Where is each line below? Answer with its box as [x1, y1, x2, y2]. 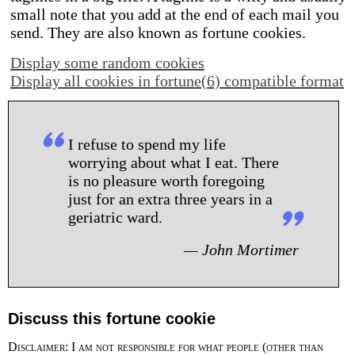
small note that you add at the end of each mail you [10, 6, 339, 23]
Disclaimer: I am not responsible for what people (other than [8, 340, 323, 353]
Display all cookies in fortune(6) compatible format [10, 72, 344, 90]
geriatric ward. [68, 208, 162, 226]
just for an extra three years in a [68, 190, 273, 208]
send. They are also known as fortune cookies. [10, 24, 306, 41]
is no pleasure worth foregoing [68, 172, 265, 189]
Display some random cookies [10, 54, 204, 71]
